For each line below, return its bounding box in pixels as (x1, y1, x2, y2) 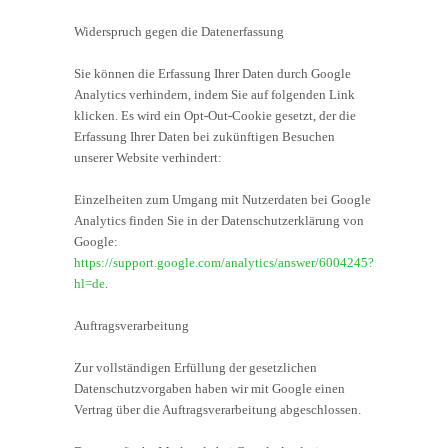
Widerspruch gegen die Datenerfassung (74, 23, 284, 39)
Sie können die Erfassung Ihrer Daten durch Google (74, 65, 351, 81)
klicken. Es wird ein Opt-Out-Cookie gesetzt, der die (74, 107, 356, 123)
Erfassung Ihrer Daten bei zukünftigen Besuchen (74, 128, 335, 144)
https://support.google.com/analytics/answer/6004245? (74, 254, 374, 270)
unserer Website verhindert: (74, 149, 225, 165)
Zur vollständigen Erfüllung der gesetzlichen (74, 359, 317, 375)
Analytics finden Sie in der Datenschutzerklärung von (74, 212, 364, 228)
